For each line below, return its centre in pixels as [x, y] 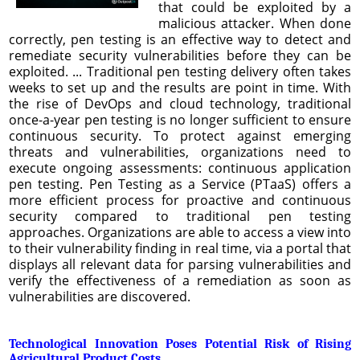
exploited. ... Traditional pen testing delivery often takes [180, 71]
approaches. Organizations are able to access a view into [180, 232]
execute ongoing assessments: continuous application [180, 168]
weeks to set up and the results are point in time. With [180, 87]
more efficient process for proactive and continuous [180, 200]
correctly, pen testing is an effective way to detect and [180, 39]
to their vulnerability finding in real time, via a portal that [180, 248]
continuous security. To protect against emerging [180, 135]
